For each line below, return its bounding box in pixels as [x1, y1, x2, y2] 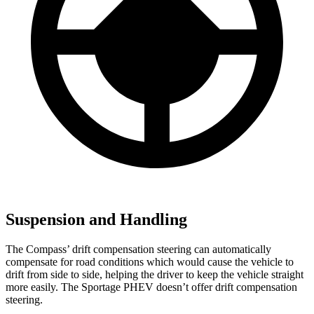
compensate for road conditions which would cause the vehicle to [6, 255, 294, 268]
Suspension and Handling [6, 210, 187, 228]
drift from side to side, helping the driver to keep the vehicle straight [6, 268, 303, 280]
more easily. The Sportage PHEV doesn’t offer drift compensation [6, 280, 297, 293]
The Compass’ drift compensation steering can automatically [6, 243, 271, 255]
